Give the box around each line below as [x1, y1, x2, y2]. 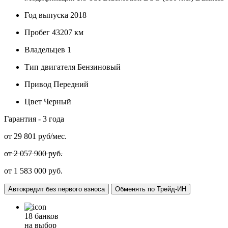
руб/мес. [36, 131, 67, 140]
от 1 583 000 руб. [4, 166, 63, 175]
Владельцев [24, 45, 65, 54]
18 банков [24, 211, 59, 220]
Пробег [24, 27, 50, 37]
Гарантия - [4, 114, 43, 123]
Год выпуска [24, 10, 68, 19]
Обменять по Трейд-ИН [115, 185, 186, 193]
